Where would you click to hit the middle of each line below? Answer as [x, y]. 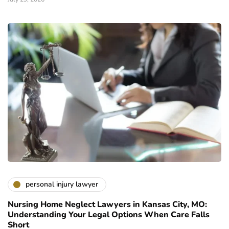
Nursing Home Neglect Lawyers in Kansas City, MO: [107, 204]
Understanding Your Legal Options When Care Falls [109, 214]
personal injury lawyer [62, 185]
